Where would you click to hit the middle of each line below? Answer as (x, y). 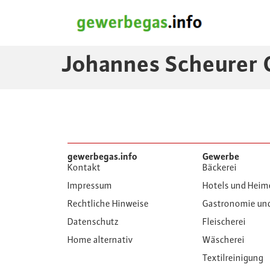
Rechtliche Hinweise (108, 205)
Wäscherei (224, 241)
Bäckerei (220, 168)
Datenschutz (93, 223)
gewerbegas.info (102, 158)
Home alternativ (100, 241)
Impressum (90, 187)
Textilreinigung (233, 259)
